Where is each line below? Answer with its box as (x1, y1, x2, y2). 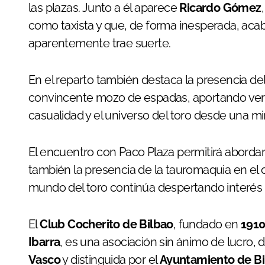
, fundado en (173, 216, 241, 231)
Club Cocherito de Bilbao (40, 216, 173, 231)
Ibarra (28, 234, 60, 249)
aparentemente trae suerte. (28, 35, 171, 50)
